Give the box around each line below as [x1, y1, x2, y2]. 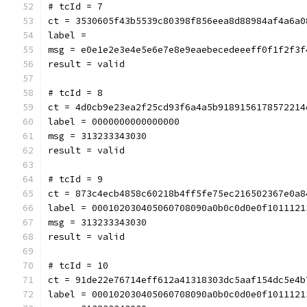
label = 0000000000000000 [48, 116, 180, 127]
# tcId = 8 [48, 87, 103, 99]
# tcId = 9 [48, 173, 103, 185]
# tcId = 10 [48, 260, 108, 271]
